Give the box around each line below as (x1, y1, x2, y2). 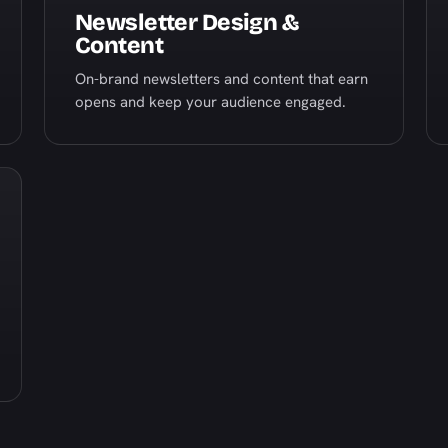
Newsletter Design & (75, 9, 299, 36)
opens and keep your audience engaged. (75, 92, 346, 112)
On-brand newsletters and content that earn (75, 69, 368, 89)
